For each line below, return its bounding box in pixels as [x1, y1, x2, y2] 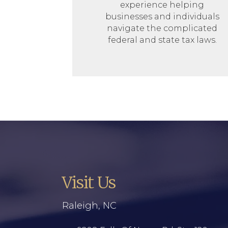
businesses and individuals [105, 11, 219, 21]
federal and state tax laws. [107, 35, 217, 45]
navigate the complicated [107, 23, 218, 33]
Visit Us [62, 172, 116, 193]
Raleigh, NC [62, 199, 117, 211]
